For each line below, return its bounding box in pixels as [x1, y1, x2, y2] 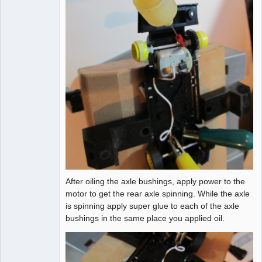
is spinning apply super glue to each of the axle [65, 201, 239, 211]
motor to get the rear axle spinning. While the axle [65, 189, 250, 199]
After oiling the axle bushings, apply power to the [65, 177, 245, 187]
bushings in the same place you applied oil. [65, 213, 225, 223]
